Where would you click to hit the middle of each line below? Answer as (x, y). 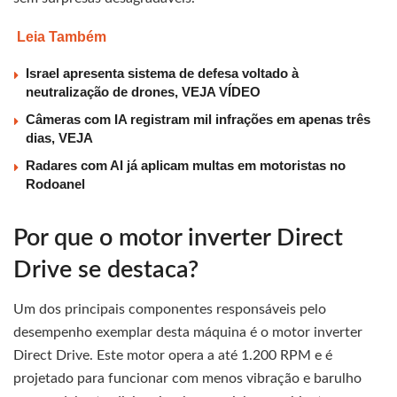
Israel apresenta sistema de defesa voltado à (162, 74)
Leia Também (62, 37)
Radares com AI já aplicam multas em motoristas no (186, 166)
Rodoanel (55, 184)
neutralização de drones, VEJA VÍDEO (143, 92)
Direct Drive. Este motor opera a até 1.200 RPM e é (173, 356)
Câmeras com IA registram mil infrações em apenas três (198, 120)
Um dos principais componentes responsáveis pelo (170, 310)
